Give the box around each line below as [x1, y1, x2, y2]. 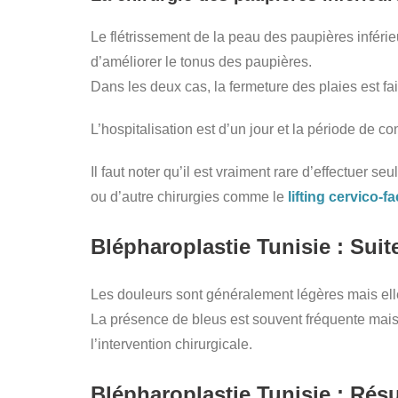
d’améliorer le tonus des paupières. [91, 53, 312, 69]
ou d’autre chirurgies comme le [91, 188, 288, 204]
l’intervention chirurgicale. [91, 337, 252, 353]
